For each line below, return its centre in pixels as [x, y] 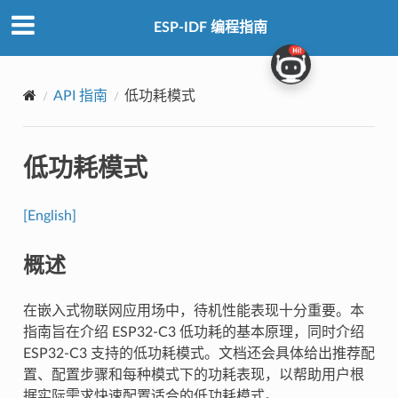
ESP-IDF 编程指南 [211, 28]
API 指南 [80, 96]
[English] [49, 215]
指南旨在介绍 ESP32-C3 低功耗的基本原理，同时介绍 [193, 332]
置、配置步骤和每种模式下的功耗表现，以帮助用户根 [193, 374]
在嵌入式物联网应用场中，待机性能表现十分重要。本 [193, 310]
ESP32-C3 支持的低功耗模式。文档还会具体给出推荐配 [199, 353]
